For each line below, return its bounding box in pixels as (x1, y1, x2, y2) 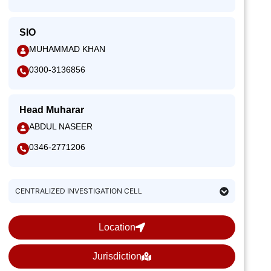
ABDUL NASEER (29, 122, 93, 131)
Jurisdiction (93, 251, 142, 261)
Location (99, 222, 136, 232)
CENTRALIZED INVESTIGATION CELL (15, 186, 142, 195)
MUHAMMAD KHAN (29, 44, 105, 54)
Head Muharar (19, 105, 84, 115)
